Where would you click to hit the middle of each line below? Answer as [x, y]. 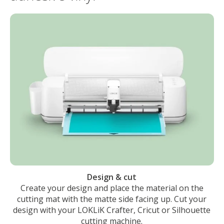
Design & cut [112, 177]
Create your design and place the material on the [112, 188]
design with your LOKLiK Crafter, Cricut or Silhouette [112, 210]
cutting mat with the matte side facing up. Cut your [112, 199]
